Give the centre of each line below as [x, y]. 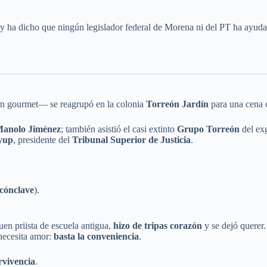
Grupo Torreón [208, 129]
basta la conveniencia [96, 236]
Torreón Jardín [177, 104]
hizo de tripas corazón [158, 225]
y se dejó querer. [234, 225]
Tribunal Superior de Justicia [131, 139]
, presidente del [43, 139]
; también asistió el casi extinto [119, 129]
